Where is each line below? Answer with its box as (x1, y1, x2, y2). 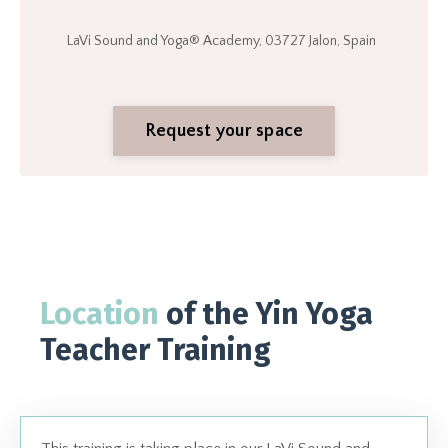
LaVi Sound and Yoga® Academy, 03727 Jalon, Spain (66, 33, 376, 50)
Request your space (144, 120, 304, 141)
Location (40, 296, 159, 333)
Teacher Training (40, 332, 271, 369)
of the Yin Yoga (159, 296, 373, 333)
